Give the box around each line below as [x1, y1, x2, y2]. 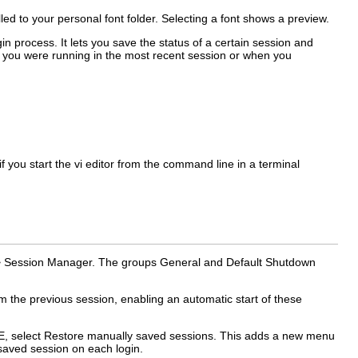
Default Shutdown [226, 256, 316, 269]
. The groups [92, 256, 160, 269]
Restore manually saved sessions [44, 329, 213, 343]
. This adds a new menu [213, 329, 335, 343]
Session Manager [4, 256, 92, 269]
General [160, 256, 201, 269]
